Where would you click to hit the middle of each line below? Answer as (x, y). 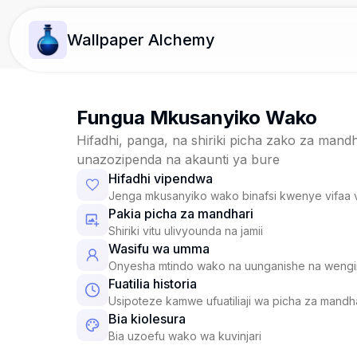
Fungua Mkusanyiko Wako (197, 118)
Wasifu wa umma (159, 249)
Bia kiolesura (147, 319)
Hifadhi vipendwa (161, 178)
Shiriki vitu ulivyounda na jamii (186, 231)
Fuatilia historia (153, 284)
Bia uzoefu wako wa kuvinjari (185, 336)
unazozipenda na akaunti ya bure (178, 159)
